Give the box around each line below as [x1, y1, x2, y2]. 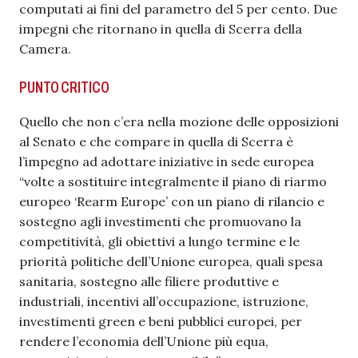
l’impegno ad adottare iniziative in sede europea [19, 153, 314, 169]
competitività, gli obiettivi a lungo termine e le [19, 233, 300, 249]
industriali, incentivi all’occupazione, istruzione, [19, 293, 308, 309]
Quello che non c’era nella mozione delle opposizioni [19, 113, 339, 129]
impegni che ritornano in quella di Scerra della [19, 21, 302, 37]
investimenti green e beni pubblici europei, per [19, 313, 302, 329]
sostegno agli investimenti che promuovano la [19, 213, 301, 229]
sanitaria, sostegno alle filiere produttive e [19, 273, 279, 289]
